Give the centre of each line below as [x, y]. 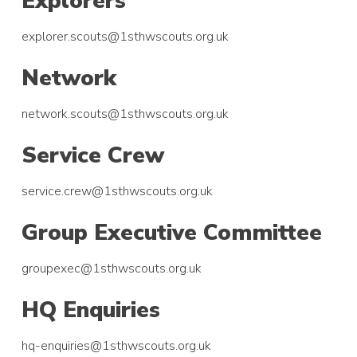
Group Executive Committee [172, 232]
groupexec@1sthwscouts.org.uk [112, 268]
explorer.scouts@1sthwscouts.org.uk [126, 36]
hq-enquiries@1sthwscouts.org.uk [117, 345]
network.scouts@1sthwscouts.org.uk [126, 114]
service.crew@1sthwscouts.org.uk [118, 191]
